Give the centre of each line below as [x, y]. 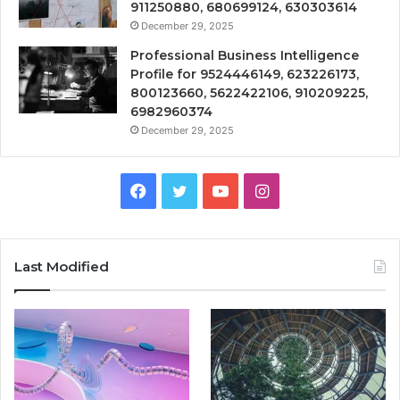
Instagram [306, 189]
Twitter [213, 189]
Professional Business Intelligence [245, 55]
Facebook [183, 189]
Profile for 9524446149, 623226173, [245, 74]
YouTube [260, 189]
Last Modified [62, 266]
